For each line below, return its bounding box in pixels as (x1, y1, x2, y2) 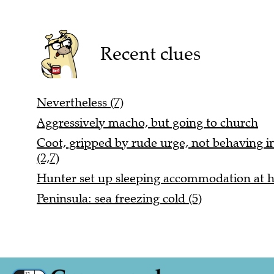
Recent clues (100, 42, 201, 65)
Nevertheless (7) (37, 95, 124, 111)
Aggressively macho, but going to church (37, 115, 258, 131)
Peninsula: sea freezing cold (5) (37, 191, 202, 207)
